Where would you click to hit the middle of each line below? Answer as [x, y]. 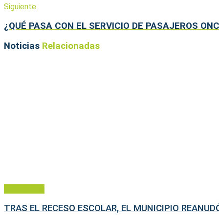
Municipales [24, 189]
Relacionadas [71, 46]
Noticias [23, 46]
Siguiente [20, 7]
